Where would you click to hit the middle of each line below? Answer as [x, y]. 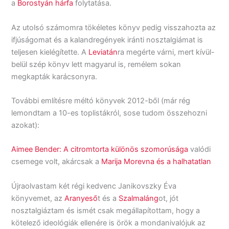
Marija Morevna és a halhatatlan [156, 162]
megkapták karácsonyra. [54, 76]
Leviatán [103, 52]
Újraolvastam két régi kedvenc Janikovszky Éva [94, 186]
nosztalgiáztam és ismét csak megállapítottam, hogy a [106, 210]
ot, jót [169, 198]
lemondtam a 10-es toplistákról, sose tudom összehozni [109, 113]
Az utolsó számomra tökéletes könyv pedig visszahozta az [114, 27]
